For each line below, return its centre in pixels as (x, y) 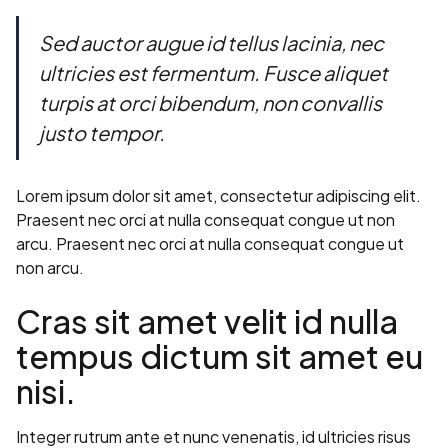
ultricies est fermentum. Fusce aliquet (213, 73)
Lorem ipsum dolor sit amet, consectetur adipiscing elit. (218, 196)
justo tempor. (102, 133)
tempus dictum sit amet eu (219, 356)
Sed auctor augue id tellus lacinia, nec (211, 43)
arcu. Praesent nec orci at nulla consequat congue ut (210, 244)
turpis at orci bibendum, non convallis (210, 103)
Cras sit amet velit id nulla (207, 321)
